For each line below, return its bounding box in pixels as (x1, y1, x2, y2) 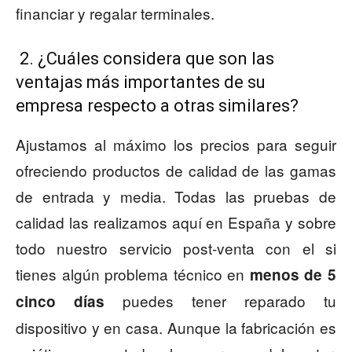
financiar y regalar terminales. (16, 2, 214, 24)
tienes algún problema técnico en (16, 263, 250, 285)
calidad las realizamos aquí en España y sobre (16, 211, 336, 233)
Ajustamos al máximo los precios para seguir (16, 134, 336, 156)
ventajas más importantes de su (16, 72, 266, 93)
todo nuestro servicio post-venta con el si (16, 237, 336, 259)
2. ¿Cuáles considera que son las (16, 49, 274, 69)
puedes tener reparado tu (104, 290, 336, 312)
